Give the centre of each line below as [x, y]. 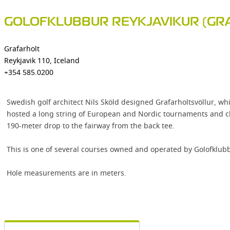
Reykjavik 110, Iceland [42, 60]
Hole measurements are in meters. [66, 173]
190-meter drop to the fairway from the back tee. [91, 126]
